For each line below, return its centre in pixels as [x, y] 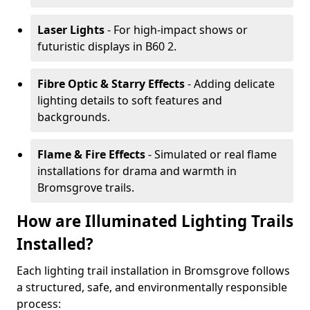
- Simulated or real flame [211, 154]
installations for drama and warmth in [137, 171]
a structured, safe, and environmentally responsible [152, 287]
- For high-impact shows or [176, 30]
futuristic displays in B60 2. [107, 46]
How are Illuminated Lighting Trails [155, 221]
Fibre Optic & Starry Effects [111, 84]
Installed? [55, 244]
